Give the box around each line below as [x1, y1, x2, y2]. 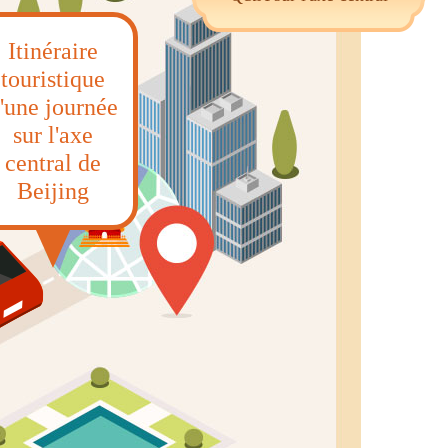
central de [5, 150, 101, 176]
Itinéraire [8, 38, 98, 64]
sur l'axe [13, 122, 93, 148]
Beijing [17, 178, 89, 204]
